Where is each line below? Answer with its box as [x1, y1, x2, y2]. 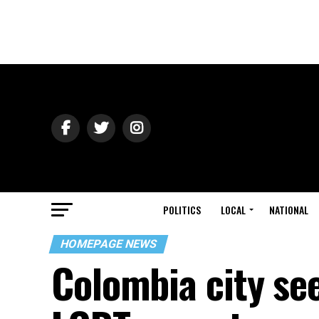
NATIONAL [269, 202, 308, 217]
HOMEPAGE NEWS [58, 237, 159, 251]
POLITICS [163, 202, 201, 217]
